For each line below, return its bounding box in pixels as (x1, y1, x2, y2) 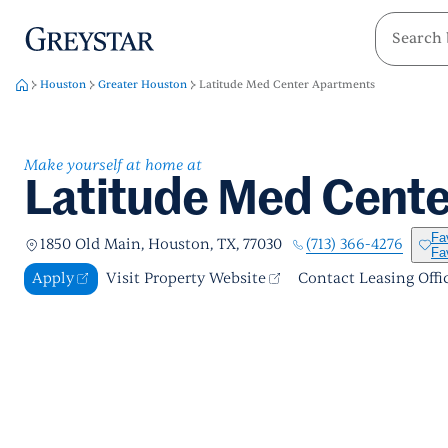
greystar (23, 26, 73, 43)
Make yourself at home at (24, 156, 202, 175)
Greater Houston (98, 77, 187, 92)
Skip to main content (72, 26, 225, 45)
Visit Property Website (106, 269, 266, 288)
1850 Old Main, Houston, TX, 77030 (40, 235, 282, 254)
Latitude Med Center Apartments (199, 77, 375, 92)
